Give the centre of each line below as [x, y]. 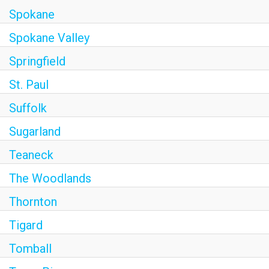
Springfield [37, 61]
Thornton [33, 202]
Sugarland [35, 131]
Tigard [26, 225]
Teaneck [31, 155]
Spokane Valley [49, 38]
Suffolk [28, 108]
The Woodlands [50, 178]
